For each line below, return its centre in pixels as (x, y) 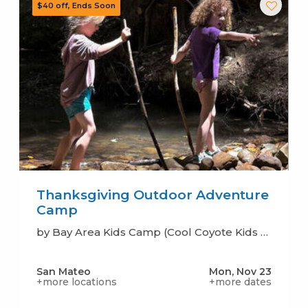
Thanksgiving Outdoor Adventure (152, 195)
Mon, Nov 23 (241, 271)
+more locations (76, 282)
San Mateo (63, 271)
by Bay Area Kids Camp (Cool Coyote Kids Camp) (264, 232)
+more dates (241, 282)
